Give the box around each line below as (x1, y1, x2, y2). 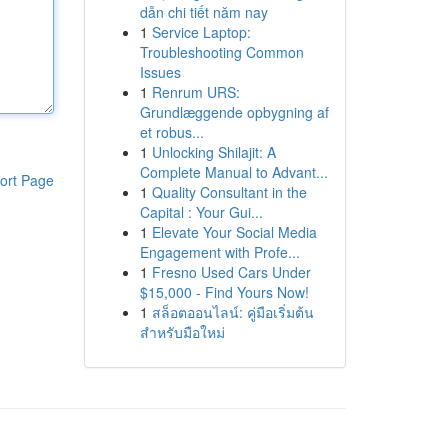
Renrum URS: (151, 82, 240, 102)
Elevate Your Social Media (151, 222, 317, 242)
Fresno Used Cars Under (151, 262, 311, 282)
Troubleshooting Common (139, 42, 304, 62)
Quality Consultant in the (151, 182, 307, 202)
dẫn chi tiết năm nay (139, 2, 268, 22)
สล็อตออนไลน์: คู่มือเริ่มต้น (151, 302, 314, 322)
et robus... (139, 122, 204, 142)
